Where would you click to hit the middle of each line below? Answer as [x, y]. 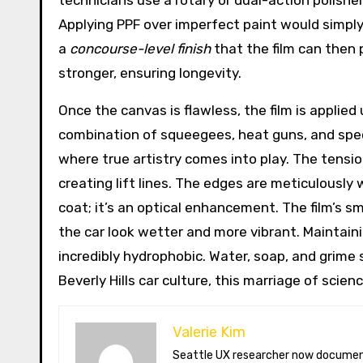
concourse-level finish [140, 49]
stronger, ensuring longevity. [150, 73]
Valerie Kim [209, 332]
